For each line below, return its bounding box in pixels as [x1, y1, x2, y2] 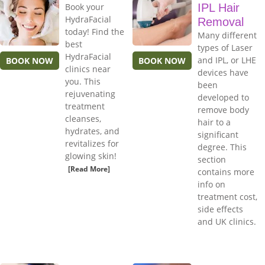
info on [198, 179, 225, 190]
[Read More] [68, 164, 110, 174]
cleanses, [65, 113, 101, 125]
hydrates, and [65, 125, 119, 137]
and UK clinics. [198, 216, 256, 228]
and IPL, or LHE [198, 54, 256, 66]
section [198, 154, 226, 166]
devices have [198, 67, 248, 79]
